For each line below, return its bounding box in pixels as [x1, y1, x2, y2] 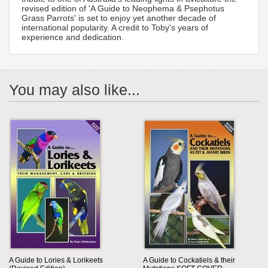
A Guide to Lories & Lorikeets [9, 256, 103, 265]
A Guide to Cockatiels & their [143, 256, 235, 265]
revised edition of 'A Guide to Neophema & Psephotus [22, 4, 224, 14]
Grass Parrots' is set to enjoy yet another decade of [22, 13, 216, 23]
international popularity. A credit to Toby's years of [22, 23, 208, 33]
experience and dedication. [22, 32, 124, 42]
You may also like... [9, 81, 140, 99]
